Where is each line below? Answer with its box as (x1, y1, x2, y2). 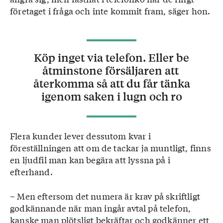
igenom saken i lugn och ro (41, 89, 182, 104)
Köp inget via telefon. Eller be (34, 50, 189, 65)
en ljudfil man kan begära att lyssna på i (10, 153, 170, 166)
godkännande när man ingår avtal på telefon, (10, 202, 191, 214)
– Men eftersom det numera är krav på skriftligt (10, 190, 200, 202)
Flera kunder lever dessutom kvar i (10, 129, 151, 142)
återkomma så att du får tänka (33, 76, 190, 91)
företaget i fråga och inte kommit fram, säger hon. (10, 4, 211, 17)
